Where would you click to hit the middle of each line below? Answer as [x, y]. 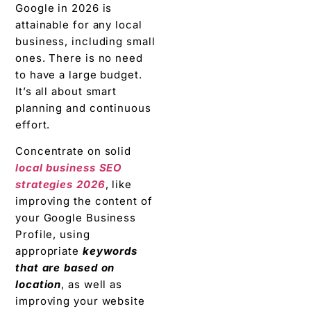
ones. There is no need [79, 58]
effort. [33, 124]
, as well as [92, 285]
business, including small [85, 41]
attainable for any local [79, 24]
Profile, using [53, 235]
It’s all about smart [66, 91]
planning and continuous [83, 108]
